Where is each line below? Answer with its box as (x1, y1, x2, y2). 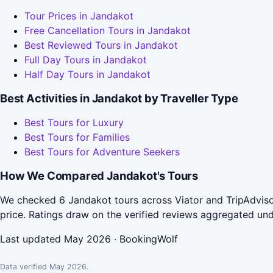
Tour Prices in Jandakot (24, 10, 133, 23)
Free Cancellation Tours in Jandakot (24, 24, 191, 37)
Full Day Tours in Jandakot (24, 54, 147, 66)
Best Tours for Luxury (24, 116, 124, 129)
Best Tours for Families (24, 131, 130, 144)
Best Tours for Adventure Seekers (24, 146, 180, 158)
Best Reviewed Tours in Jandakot (24, 39, 178, 52)
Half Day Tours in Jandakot (24, 68, 151, 81)
